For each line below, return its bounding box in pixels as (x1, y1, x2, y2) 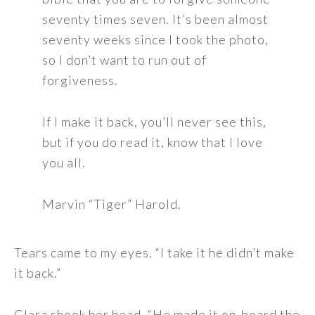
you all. (42, 155, 86, 170)
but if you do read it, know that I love (42, 134, 263, 150)
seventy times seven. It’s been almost (42, 11, 269, 27)
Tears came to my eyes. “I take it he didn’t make (14, 245, 295, 260)
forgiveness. (42, 72, 118, 88)
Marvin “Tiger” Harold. (42, 196, 181, 212)
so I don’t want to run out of (42, 52, 207, 67)
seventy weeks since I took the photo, (42, 32, 269, 47)
